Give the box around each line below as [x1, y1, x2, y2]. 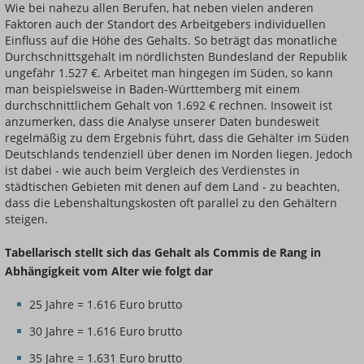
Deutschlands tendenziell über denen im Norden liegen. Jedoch [5, 145, 353, 162]
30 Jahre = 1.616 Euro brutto [29, 323, 182, 340]
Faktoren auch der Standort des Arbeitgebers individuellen [5, 15, 326, 32]
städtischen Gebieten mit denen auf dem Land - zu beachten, [5, 178, 340, 194]
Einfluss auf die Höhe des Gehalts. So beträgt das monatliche [5, 32, 337, 48]
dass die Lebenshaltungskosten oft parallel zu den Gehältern [5, 194, 337, 210]
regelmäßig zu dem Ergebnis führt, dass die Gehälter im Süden [5, 129, 349, 145]
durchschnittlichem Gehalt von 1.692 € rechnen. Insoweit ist [5, 97, 332, 113]
